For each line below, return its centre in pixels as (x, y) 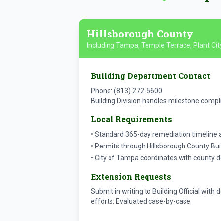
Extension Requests (131, 176)
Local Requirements (131, 119)
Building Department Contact (150, 76)
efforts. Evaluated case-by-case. (141, 201)
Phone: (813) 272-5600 (127, 91)
